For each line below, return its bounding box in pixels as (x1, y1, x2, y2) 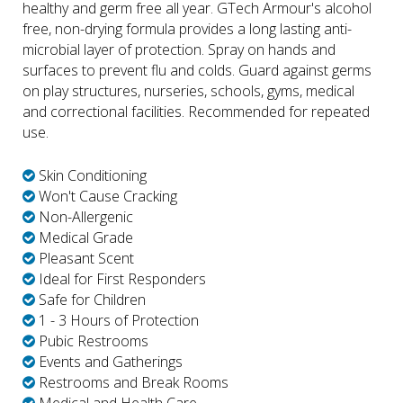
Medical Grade (35, 228, 133, 247)
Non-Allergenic (35, 207, 133, 227)
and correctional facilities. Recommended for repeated (22, 102, 370, 121)
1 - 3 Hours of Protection (35, 310, 199, 330)
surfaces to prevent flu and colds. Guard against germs (22, 60, 372, 80)
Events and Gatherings (35, 352, 183, 372)
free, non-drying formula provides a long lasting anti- (22, 19, 352, 39)
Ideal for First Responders (35, 269, 206, 289)
